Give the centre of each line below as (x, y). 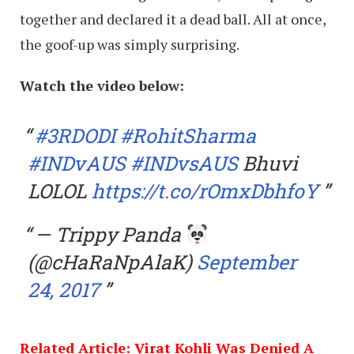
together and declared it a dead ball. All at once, (173, 19)
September (247, 262)
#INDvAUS (77, 164)
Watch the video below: (102, 86)
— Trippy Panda (110, 235)
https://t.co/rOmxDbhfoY (205, 191)
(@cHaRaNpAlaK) (112, 262)
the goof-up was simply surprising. (130, 45)
